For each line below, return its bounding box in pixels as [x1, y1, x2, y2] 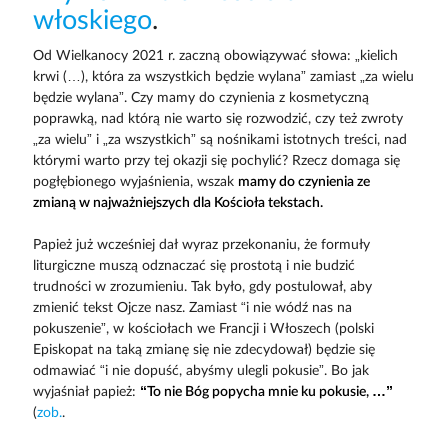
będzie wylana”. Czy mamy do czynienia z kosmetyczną [32, 90, 369, 105]
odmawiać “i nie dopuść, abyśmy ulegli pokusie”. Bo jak [32, 363, 369, 378]
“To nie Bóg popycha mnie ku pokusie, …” [139, 384, 393, 399]
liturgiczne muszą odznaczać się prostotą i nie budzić [32, 258, 355, 273]
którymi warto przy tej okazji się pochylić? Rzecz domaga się [32, 153, 400, 168]
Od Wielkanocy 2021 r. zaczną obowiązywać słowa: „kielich [32, 48, 398, 63]
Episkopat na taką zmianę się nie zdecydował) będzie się [32, 342, 375, 357]
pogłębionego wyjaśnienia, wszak [32, 174, 238, 189]
